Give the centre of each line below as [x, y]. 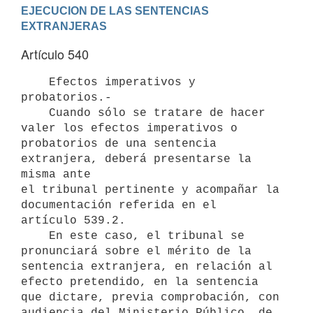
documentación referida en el [119, 205]
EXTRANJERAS [64, 26]
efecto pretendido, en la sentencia [140, 282]
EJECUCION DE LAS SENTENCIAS [115, 10]
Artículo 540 [55, 54]
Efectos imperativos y [35, 82]
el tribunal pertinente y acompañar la [150, 190]
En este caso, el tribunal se [35, 236]
